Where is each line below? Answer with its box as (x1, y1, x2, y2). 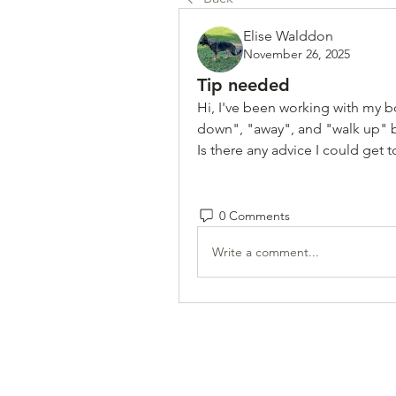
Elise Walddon (243, 27, 333, 44)
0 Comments (219, 207, 290, 224)
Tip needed (197, 74, 290, 95)
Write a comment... (212, 243, 319, 260)
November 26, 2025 (243, 46, 350, 62)
